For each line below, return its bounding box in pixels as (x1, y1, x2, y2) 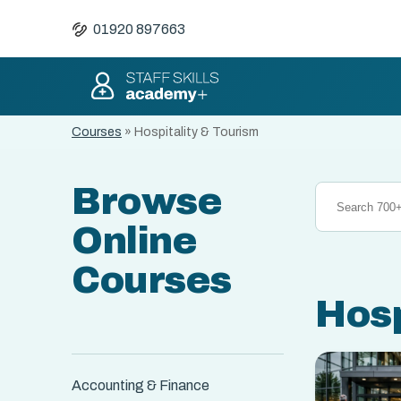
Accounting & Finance (72, 378, 209, 393)
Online (72, 220, 196, 261)
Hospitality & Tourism (134, 125, 259, 139)
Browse (72, 181, 221, 222)
